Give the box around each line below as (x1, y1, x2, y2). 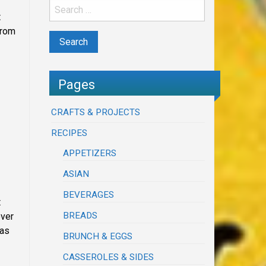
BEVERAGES (63, 189, 115, 201)
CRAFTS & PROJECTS (51, 107, 141, 118)
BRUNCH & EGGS (63, 231, 133, 242)
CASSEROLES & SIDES (63, 252, 154, 263)
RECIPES (51, 128, 88, 139)
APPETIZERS (63, 148, 117, 159)
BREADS (63, 210, 98, 221)
